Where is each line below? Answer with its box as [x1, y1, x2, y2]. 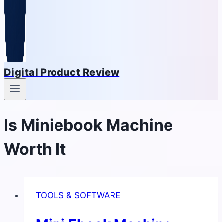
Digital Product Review [4, 66, 120, 78]
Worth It [4, 139, 66, 159]
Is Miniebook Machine [4, 115, 173, 135]
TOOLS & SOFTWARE [36, 190, 120, 200]
